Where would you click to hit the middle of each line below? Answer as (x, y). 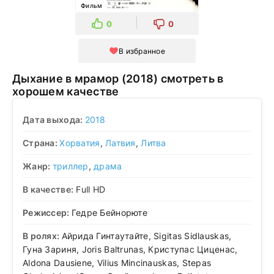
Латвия (120, 143)
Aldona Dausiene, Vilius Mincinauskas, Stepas (117, 262)
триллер (70, 166)
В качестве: (48, 189)
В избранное (142, 51)
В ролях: (42, 235)
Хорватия (80, 143)
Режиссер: (47, 212)
